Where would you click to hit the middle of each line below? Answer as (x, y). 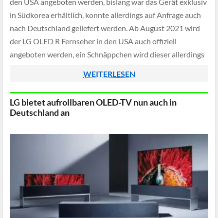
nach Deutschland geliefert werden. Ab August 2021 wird (105, 28)
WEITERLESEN (109, 74)
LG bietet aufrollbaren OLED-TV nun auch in (93, 102)
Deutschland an (40, 112)
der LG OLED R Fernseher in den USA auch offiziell (93, 41)
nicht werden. (32, 68)
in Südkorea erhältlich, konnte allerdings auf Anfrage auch (105, 15)
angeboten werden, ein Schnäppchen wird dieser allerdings (107, 54)
